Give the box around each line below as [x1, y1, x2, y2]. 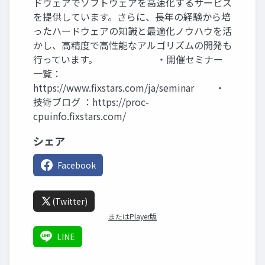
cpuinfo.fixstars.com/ [33, 109, 126, 123]
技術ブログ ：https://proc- [33, 95, 149, 109]
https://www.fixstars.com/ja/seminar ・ [33, 80, 225, 95]
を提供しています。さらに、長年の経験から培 [33, 9, 231, 24]
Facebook [57, 159, 96, 171]
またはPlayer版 [108, 211, 157, 221]
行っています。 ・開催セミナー [33, 52, 223, 66]
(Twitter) [52, 195, 88, 207]
